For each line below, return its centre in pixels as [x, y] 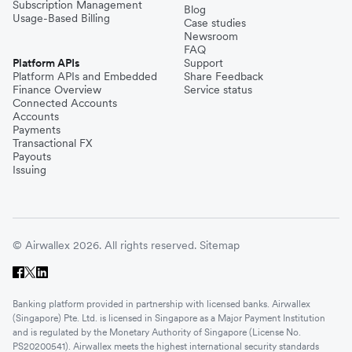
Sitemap [220, 245]
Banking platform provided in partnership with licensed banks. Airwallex [161, 303]
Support [203, 62]
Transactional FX [53, 143]
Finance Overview [57, 89]
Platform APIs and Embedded [85, 76]
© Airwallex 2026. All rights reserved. [104, 245]
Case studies [215, 22]
